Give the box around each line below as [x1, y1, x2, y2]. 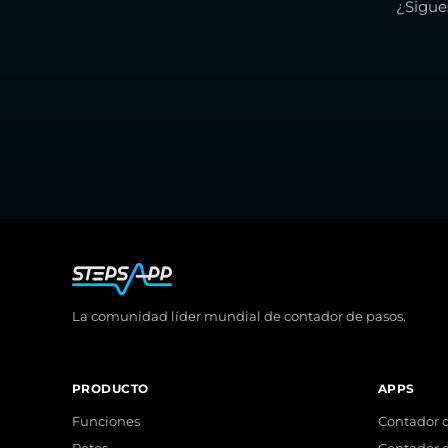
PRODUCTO [72, 381, 149, 396]
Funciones [72, 414, 140, 429]
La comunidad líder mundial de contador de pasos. [72, 308, 406, 324]
